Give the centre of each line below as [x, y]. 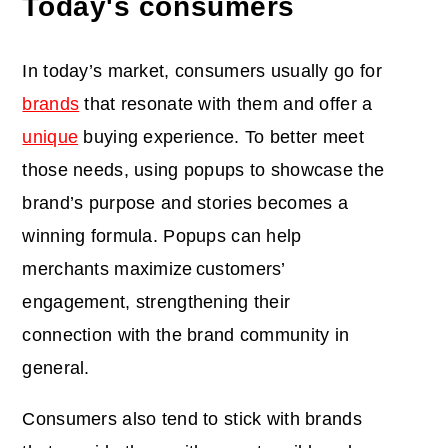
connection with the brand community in [186, 335]
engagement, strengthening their [156, 302]
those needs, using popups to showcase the [203, 170]
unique [50, 137]
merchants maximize [107, 269]
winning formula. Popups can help [162, 236]
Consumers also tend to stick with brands [192, 419]
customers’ [240, 269]
